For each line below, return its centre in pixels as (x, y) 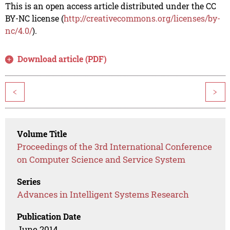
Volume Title (42, 134)
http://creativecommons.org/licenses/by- (142, 18)
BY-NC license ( (34, 18)
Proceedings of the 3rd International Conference (115, 147)
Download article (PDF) (62, 59)
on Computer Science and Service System (101, 160)
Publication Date (49, 217)
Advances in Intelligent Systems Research (103, 195)
